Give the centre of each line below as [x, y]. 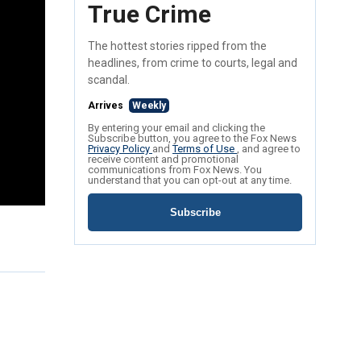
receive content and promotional [163, 160]
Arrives [107, 106]
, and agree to [269, 149]
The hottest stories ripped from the [177, 46]
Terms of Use [205, 149]
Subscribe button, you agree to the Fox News [192, 139]
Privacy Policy [120, 149]
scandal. [109, 80]
